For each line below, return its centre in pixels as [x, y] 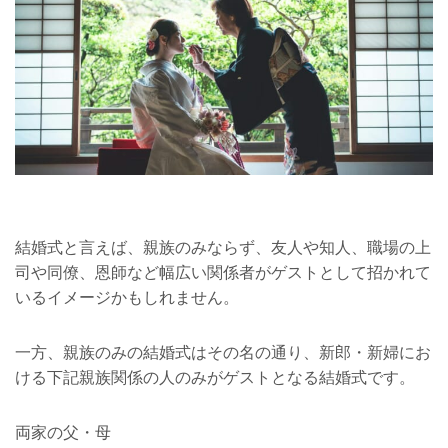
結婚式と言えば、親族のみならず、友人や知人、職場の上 [223, 248]
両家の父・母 [63, 433]
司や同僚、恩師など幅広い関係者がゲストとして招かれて [223, 273]
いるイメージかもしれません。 [127, 298]
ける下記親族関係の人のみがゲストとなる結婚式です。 [215, 378]
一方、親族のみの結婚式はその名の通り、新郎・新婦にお [223, 353]
